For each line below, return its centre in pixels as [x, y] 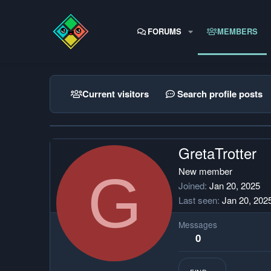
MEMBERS [238, 31]
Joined [191, 186]
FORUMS [165, 31]
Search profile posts [220, 94]
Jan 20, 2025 [235, 186]
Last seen [198, 200]
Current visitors [116, 94]
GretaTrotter [217, 153]
